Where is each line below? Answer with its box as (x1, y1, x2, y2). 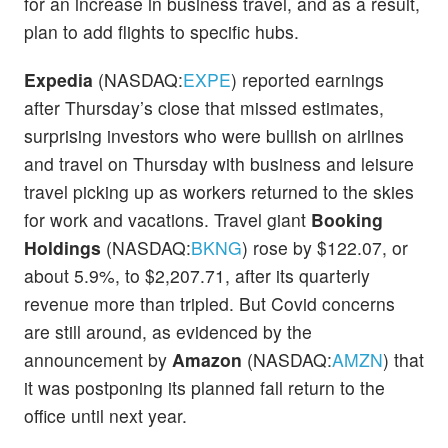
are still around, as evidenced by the (24, 318, 312, 344)
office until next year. (24, 402, 187, 428)
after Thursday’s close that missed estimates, (24, 94, 384, 120)
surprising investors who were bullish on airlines (24, 122, 404, 148)
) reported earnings (231, 66, 384, 92)
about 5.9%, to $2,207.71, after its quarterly (24, 262, 370, 288)
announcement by (24, 346, 172, 372)
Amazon (172, 346, 242, 372)
